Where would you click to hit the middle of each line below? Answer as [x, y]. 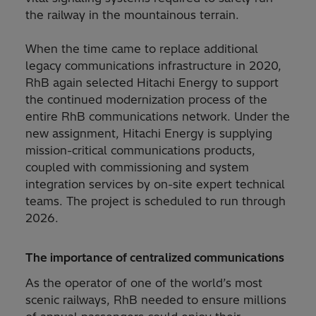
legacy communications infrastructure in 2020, [153, 66]
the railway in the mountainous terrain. [132, 15]
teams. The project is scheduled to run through [156, 201]
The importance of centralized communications [155, 258]
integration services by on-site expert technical [155, 184]
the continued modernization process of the [146, 100]
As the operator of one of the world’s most [144, 283]
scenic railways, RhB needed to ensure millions [156, 300]
